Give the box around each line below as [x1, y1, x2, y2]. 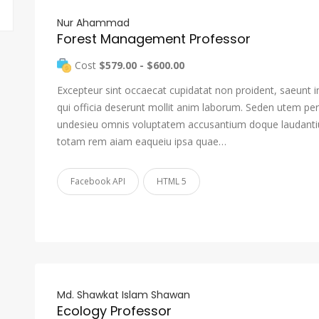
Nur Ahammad [57, 16, 130, 30]
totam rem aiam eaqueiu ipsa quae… [57, 135, 226, 148]
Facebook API [70, 175, 125, 187]
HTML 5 [157, 175, 187, 187]
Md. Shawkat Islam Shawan [57, 288, 190, 302]
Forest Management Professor [57, 30, 251, 48]
